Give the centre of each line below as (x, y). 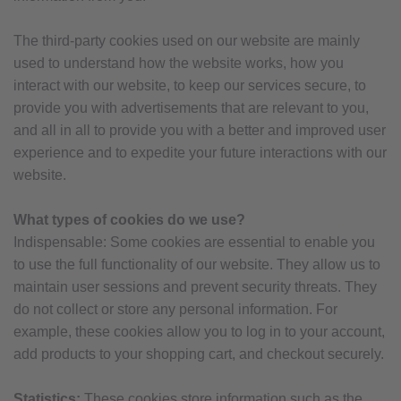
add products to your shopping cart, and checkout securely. (199, 354)
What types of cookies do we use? (129, 219)
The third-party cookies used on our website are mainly (187, 40)
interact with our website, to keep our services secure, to (190, 85)
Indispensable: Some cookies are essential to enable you (194, 242)
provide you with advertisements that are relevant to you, (191, 107)
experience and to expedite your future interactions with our (200, 152)
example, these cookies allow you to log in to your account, (199, 331)
